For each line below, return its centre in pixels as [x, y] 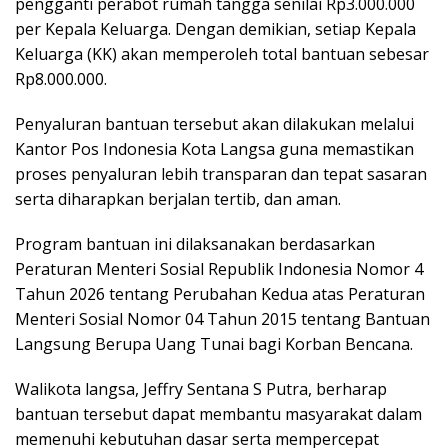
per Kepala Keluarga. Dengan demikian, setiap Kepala [215, 28]
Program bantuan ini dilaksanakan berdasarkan [195, 243]
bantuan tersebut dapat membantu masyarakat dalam [218, 413]
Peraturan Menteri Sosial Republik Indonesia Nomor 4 [219, 268]
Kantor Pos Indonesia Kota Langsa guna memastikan [214, 148]
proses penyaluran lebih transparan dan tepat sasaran [221, 173]
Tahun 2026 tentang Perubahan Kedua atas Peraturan [220, 293]
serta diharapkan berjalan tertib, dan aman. [178, 198]
